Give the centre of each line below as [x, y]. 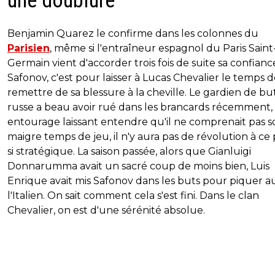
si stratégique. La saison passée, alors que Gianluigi [129, 151]
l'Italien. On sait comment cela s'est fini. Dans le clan [133, 196]
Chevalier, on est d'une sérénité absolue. [106, 210]
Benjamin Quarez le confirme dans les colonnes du [133, 33]
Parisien [29, 48]
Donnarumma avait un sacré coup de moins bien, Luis [138, 166]
